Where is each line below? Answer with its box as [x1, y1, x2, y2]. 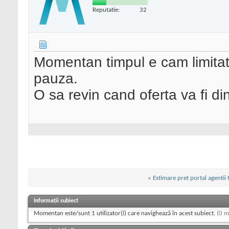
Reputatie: [93, 6, 120, 13]
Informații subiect [34, 197, 78, 204]
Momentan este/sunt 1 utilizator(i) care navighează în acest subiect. [34, 210, 217, 217]
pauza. [34, 71, 78, 87]
